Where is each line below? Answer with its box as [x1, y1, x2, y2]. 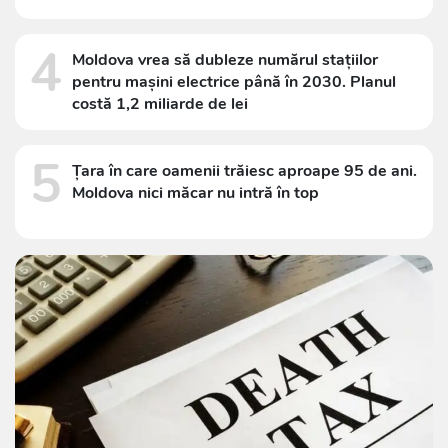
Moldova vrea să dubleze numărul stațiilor [72, 49, 378, 72]
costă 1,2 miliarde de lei [72, 93, 248, 116]
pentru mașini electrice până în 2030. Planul [72, 71, 396, 94]
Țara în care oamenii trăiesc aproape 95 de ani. [72, 160, 417, 183]
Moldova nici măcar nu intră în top [72, 182, 319, 205]
